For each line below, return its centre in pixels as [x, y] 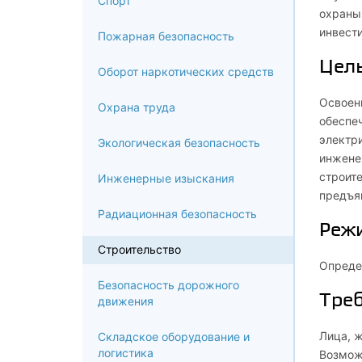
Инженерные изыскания [166, 178]
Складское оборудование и [174, 336]
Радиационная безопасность [177, 213]
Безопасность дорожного [168, 284]
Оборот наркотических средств [186, 71]
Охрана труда [137, 107]
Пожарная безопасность [166, 36]
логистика [126, 352]
